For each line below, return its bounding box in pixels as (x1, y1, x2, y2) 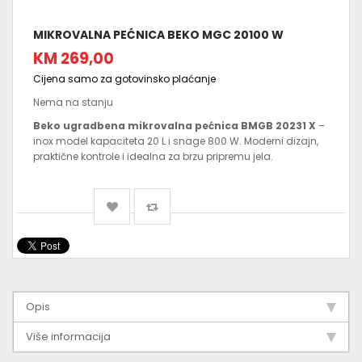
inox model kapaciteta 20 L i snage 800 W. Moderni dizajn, (33, 134, 318, 149)
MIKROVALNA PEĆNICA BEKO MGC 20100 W (33, 27, 284, 44)
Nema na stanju (33, 95, 113, 110)
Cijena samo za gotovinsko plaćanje (33, 72, 216, 86)
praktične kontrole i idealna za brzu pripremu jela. (33, 149, 273, 164)
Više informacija (26, 329, 111, 345)
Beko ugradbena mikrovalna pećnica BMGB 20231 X (33, 119, 316, 133)
